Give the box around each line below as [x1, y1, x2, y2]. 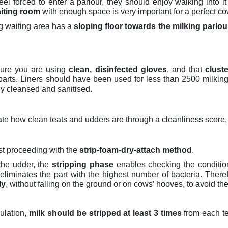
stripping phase [52, 160, 113, 169]
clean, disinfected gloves [69, 65, 167, 74]
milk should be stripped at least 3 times [29, 209, 182, 217]
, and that [166, 65, 205, 74]
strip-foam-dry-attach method [79, 146, 192, 154]
